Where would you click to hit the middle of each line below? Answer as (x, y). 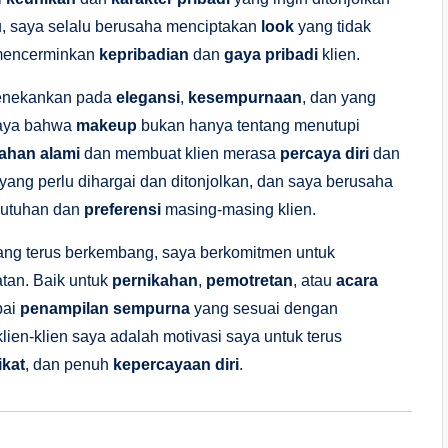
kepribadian (144, 54)
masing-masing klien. (238, 209)
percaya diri (324, 153)
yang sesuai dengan (264, 308)
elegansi (148, 97)
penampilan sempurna (105, 308)
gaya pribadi (271, 54)
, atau (314, 280)
